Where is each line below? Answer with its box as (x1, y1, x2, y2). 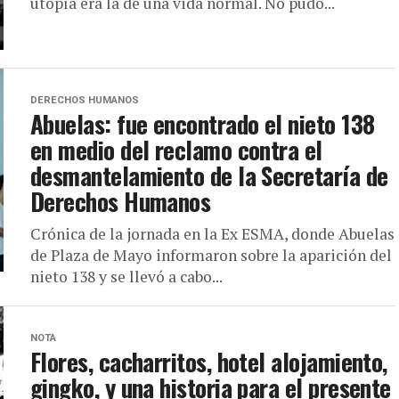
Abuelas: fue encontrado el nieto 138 (30, 106, 375, 142)
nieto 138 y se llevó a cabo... (30, 266, 223, 287)
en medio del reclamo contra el (30, 132, 322, 167)
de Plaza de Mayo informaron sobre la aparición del (30, 245, 392, 265)
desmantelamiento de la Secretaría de (30, 158, 388, 193)
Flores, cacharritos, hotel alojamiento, (30, 344, 387, 379)
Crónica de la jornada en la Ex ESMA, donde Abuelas (30, 224, 395, 244)
